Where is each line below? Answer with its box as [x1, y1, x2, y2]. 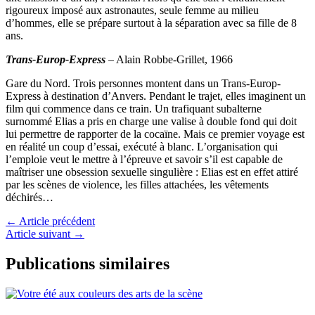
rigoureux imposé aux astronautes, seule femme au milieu [6, 4, 259, 16]
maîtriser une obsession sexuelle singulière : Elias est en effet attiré [6, 165, 298, 178]
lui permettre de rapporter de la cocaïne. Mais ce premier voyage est [6, 127, 304, 140]
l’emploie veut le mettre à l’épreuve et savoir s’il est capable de [6, 153, 283, 165]
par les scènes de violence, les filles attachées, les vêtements [6, 178, 269, 191]
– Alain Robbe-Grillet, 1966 [108, 53, 233, 65]
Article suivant [6, 227, 73, 240]
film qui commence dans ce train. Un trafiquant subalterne [6, 102, 262, 115]
